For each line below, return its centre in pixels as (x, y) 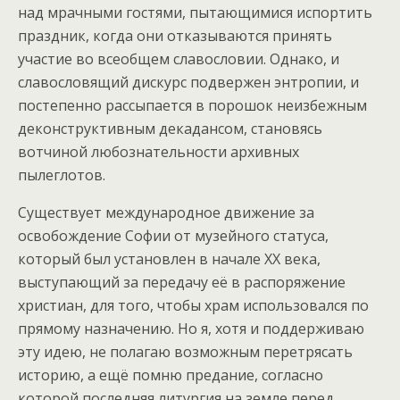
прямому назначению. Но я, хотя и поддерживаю (191, 329)
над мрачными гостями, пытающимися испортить (195, 13)
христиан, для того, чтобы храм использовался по (193, 306)
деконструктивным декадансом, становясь (170, 129)
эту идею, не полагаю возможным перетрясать (185, 352)
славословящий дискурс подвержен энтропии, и (188, 83)
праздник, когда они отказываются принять (175, 36)
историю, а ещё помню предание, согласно (171, 375)
